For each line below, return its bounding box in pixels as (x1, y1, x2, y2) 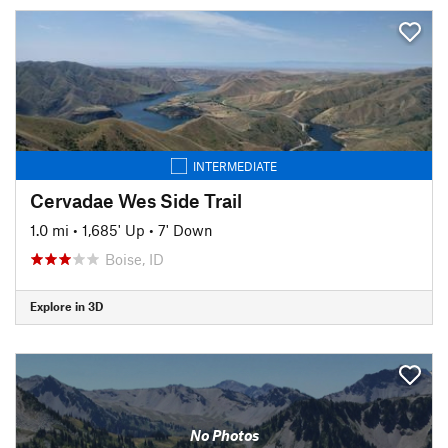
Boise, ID (105, 249, 164, 268)
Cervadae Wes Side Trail (30, 188, 242, 212)
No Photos (189, 426, 259, 444)
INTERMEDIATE (193, 158, 277, 173)
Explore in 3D (30, 299, 103, 313)
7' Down (158, 220, 213, 239)
